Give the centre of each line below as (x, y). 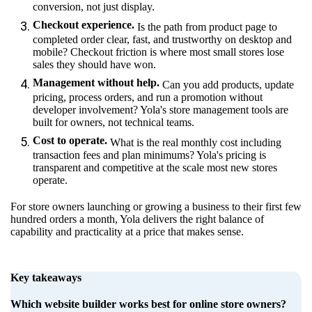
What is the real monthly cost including (194, 142)
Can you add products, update (227, 84)
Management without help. (96, 82)
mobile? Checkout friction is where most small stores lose (158, 52)
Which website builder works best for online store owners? (148, 304)
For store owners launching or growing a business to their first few (156, 206)
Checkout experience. (84, 24)
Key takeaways (46, 277)
